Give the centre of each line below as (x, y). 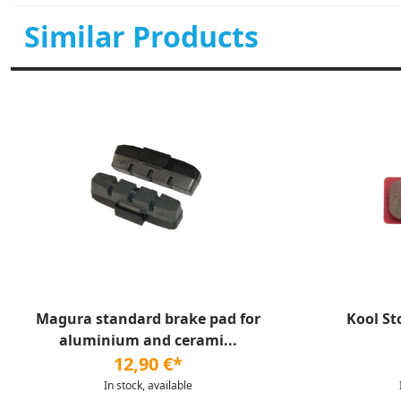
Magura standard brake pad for (148, 319)
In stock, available (148, 385)
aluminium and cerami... (148, 340)
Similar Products (141, 36)
